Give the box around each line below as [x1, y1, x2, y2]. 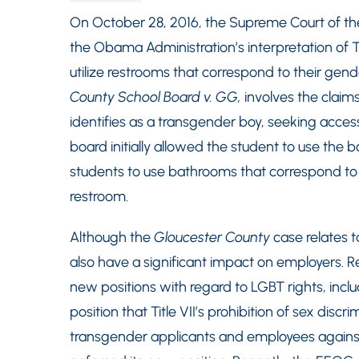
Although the [70, 228, 154, 246]
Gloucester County [154, 228, 270, 246]
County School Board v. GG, [70, 88, 241, 106]
